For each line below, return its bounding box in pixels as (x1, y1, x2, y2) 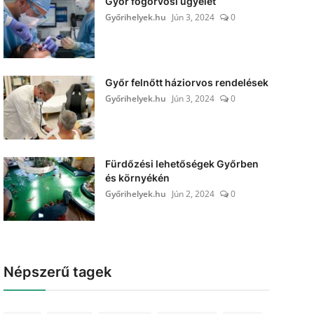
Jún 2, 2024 (171, 188, 214, 200)
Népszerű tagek (3, 264, 111, 280)
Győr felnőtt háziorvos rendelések (104, 76, 268, 88)
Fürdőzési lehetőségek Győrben (104, 158, 259, 170)
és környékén (104, 172, 170, 184)
